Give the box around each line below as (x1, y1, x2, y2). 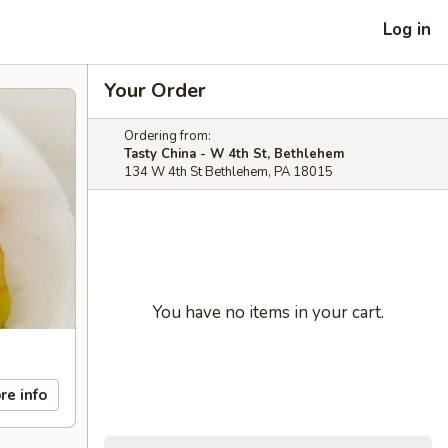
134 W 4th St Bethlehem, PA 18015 (124, 163, 333, 181)
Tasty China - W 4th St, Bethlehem (124, 145, 344, 163)
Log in (383, 17, 431, 41)
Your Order (104, 77, 206, 104)
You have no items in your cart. (152, 301, 384, 324)
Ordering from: (124, 127, 211, 145)
